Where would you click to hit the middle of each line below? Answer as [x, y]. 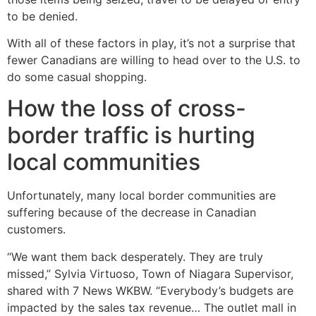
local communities [104, 162]
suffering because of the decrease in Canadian [132, 213]
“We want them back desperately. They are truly [135, 256]
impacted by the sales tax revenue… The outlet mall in [152, 307]
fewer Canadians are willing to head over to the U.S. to [154, 60]
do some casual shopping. [77, 77]
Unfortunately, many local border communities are [141, 196]
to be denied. [42, 16]
